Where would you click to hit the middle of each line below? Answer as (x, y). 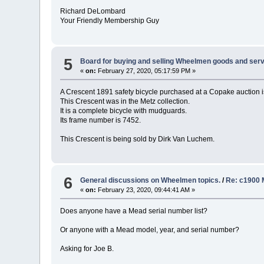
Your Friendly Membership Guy (110, 20)
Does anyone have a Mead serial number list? (134, 211)
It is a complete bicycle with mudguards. (124, 111)
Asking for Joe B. (87, 248)
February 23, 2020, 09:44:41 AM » (146, 189)
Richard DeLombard (93, 11)
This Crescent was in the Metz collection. (125, 102)
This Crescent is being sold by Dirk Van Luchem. (138, 139)
